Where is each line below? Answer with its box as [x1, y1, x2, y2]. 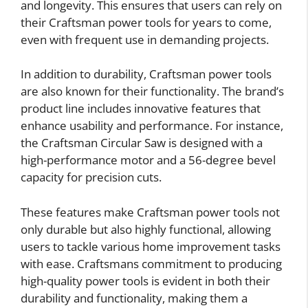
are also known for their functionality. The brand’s [21, 83, 284, 99]
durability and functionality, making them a [21, 289, 247, 306]
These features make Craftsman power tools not [21, 203, 280, 220]
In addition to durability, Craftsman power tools [21, 66, 272, 82]
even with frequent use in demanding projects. [21, 31, 269, 47]
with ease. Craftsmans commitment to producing [21, 255, 282, 272]
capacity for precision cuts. [21, 169, 162, 185]
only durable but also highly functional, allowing [21, 221, 271, 237]
